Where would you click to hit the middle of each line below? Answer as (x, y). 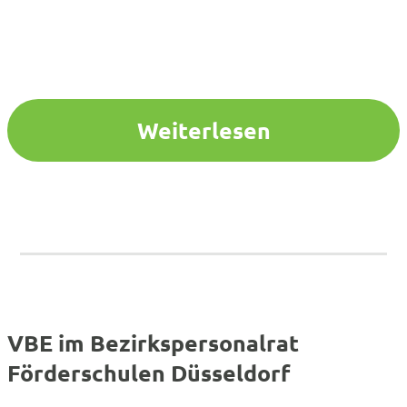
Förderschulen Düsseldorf (149, 373)
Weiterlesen (203, 130)
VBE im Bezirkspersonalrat (153, 343)
